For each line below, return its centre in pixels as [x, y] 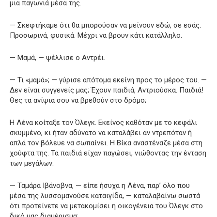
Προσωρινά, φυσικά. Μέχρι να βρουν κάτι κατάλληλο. [96, 35]
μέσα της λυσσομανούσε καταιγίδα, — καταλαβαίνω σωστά [105, 195]
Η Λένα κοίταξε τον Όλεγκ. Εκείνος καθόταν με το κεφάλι [103, 122]
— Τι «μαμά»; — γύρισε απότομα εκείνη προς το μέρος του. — [108, 80]
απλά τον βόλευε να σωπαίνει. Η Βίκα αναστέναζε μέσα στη [106, 143]
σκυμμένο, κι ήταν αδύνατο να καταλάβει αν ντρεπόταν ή [101, 132]
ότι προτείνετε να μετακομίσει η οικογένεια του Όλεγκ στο [106, 206]
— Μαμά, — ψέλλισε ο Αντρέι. [57, 57]
